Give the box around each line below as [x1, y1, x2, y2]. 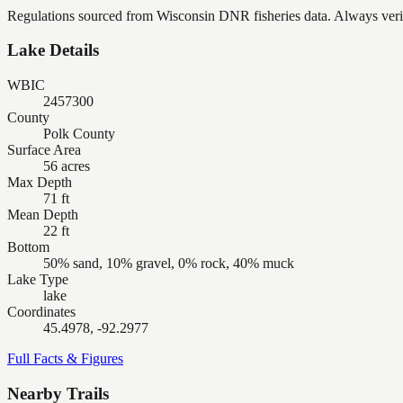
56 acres [43, 158, 90, 174]
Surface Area [7, 142, 81, 157]
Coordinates [7, 304, 76, 319]
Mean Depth [7, 207, 78, 222]
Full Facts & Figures [7, 351, 123, 366]
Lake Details [7, 40, 99, 60]
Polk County [43, 126, 115, 141]
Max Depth [7, 175, 72, 190]
